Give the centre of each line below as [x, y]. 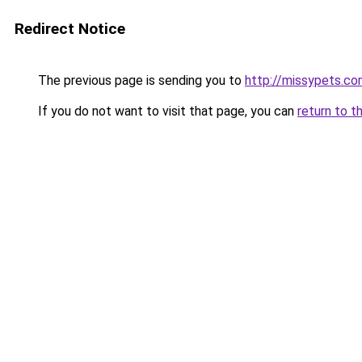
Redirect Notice [70, 29]
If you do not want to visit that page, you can [166, 111]
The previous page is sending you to [140, 80]
